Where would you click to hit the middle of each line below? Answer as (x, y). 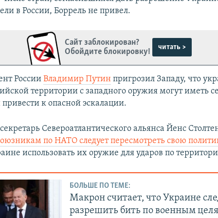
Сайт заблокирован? (102, 43)
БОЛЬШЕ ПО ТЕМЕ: (100, 186)
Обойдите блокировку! (108, 52)
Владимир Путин (77, 79)
